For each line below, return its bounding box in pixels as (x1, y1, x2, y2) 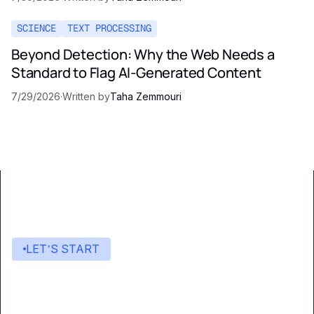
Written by (62, 90, 110, 102)
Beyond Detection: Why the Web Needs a (11, 44, 275, 64)
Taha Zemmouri (110, 90, 182, 102)
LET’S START (26, 241, 100, 256)
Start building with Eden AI (12, 273, 295, 308)
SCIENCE (17, 22, 56, 35)
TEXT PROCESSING (67, 22, 151, 35)
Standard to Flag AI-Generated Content (11, 62, 261, 82)
